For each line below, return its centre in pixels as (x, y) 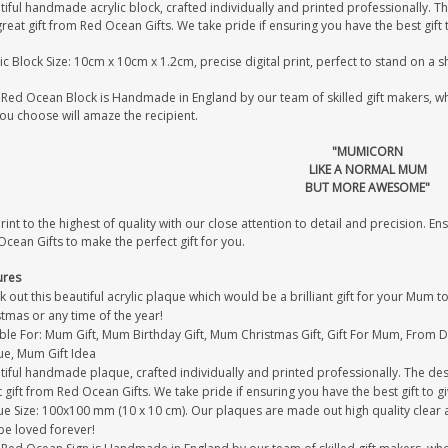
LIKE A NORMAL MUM (367, 169)
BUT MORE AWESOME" (368, 187)
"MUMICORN (368, 151)
